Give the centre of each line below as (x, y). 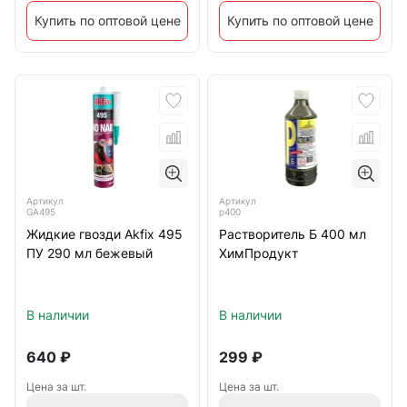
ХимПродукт (258, 253)
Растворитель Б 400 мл (293, 234)
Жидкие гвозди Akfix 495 (104, 234)
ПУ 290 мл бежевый (89, 253)
